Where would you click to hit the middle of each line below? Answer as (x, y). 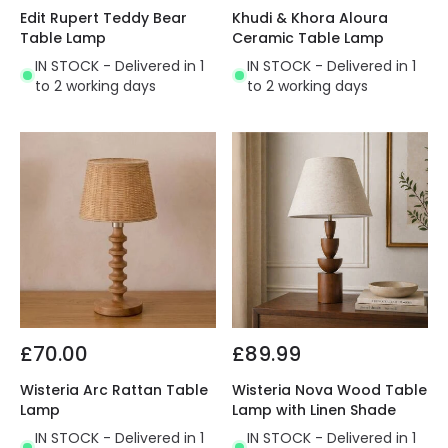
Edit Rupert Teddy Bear (103, 17)
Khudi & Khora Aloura (310, 17)
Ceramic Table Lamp (308, 37)
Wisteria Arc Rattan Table (114, 389)
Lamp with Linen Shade (314, 409)
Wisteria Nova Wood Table (329, 389)
